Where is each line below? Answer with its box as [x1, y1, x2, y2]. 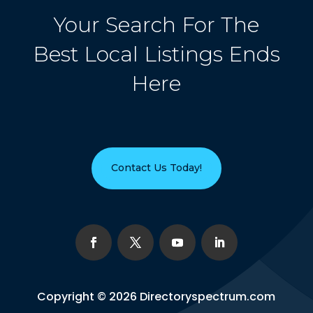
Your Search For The [53, 12, 260, 38]
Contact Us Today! [110, 161, 202, 175]
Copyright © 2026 [37, 288, 140, 305]
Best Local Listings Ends [32, 41, 280, 68]
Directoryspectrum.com [140, 288, 276, 305]
